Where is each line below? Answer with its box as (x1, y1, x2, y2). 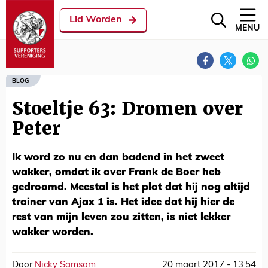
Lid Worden (69, 15, 122, 25)
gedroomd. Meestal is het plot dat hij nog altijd (12, 182, 250, 193)
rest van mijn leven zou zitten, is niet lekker (12, 212, 230, 223)
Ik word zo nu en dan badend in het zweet (12, 153, 224, 163)
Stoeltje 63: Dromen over (12, 97, 243, 120)
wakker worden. (12, 227, 93, 237)
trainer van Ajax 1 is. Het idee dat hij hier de (12, 197, 234, 208)
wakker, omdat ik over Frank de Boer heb (12, 167, 221, 178)
